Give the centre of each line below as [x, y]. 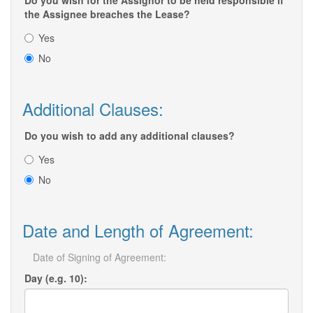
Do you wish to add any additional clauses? [130, 136]
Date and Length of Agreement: [138, 231]
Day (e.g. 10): [56, 278]
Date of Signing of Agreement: [100, 257]
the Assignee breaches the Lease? [107, 14]
